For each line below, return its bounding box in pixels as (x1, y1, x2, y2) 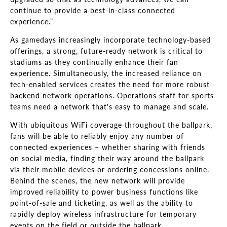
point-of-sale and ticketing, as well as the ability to (10, 199, 193, 207)
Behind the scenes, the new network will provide (10, 176, 185, 185)
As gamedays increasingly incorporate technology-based (10, 35, 211, 44)
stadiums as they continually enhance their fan (10, 58, 178, 66)
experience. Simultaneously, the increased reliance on (10, 69, 202, 78)
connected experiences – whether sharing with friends (10, 143, 205, 152)
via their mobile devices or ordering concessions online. (10, 165, 209, 174)
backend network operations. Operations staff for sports (10, 91, 214, 100)
